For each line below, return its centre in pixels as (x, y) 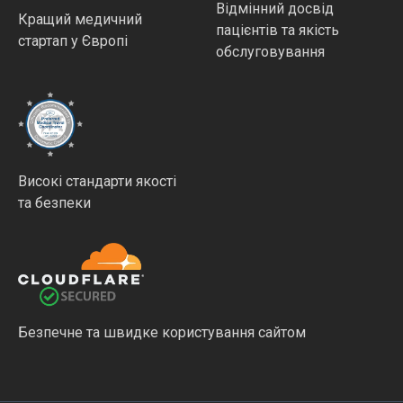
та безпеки (54, 202)
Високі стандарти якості (97, 181)
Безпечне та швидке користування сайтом (162, 332)
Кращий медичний (80, 19)
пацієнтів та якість (278, 30)
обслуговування (270, 51)
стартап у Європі (73, 40)
